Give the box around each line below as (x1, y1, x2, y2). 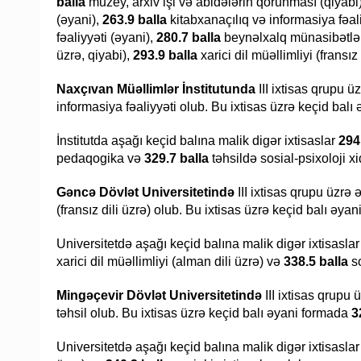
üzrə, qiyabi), (56, 48, 133, 63)
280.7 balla (156, 31, 221, 45)
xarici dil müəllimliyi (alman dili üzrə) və (56, 255, 284, 269)
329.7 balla (144, 151, 212, 166)
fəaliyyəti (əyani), (56, 31, 156, 45)
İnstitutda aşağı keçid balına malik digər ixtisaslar (56, 134, 335, 148)
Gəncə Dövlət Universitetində (56, 185, 238, 200)
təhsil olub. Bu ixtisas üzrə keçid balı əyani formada (56, 306, 348, 321)
